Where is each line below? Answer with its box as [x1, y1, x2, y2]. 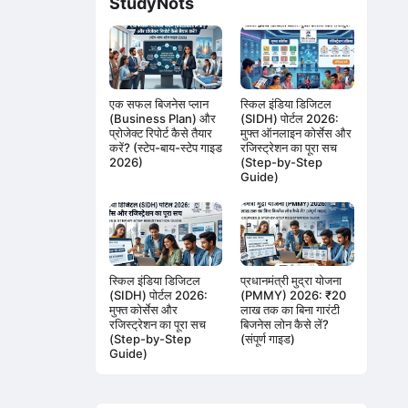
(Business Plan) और [108, 110, 216, 126]
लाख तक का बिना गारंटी [240, 301, 341, 317]
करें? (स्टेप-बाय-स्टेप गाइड [108, 139, 222, 155]
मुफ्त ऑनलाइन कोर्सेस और [240, 125, 352, 140]
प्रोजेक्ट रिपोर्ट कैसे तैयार [108, 125, 212, 140]
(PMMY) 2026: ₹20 [240, 287, 347, 302]
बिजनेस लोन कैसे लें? [240, 316, 330, 331]
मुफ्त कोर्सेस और [108, 301, 178, 317]
